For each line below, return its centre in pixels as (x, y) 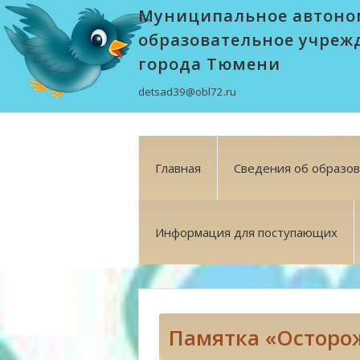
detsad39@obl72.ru (187, 92)
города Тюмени (209, 64)
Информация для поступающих (246, 232)
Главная (178, 168)
